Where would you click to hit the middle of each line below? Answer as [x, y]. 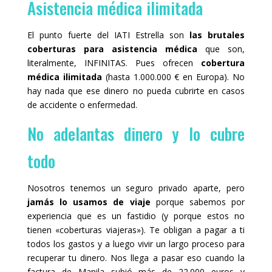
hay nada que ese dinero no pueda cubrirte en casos [136, 91]
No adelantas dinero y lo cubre [136, 134]
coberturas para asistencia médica [112, 49]
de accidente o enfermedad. [82, 105]
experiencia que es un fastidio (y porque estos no [136, 216]
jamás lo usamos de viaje [89, 202]
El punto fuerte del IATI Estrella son [108, 35]
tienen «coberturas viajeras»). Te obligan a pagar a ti [136, 230]
